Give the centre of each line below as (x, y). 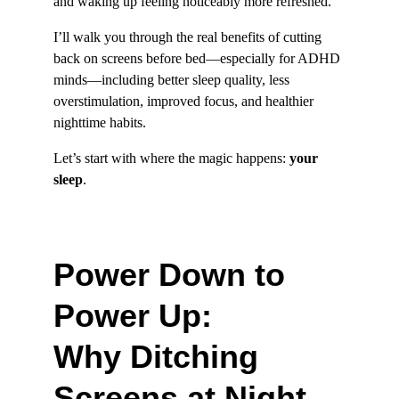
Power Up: (137, 316)
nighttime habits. (100, 122)
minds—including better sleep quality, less (173, 80)
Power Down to (174, 275)
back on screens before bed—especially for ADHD (199, 58)
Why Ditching (160, 357)
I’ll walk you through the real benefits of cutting (189, 37)
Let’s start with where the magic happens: (171, 158)
